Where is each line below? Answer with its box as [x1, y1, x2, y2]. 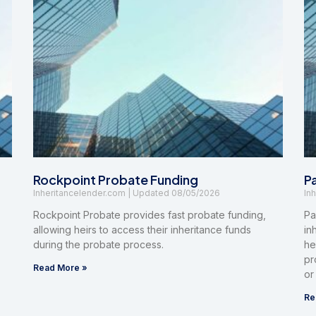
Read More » [33, 262, 88, 274]
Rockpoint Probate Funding [33, 171, 199, 188]
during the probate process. [33, 238, 164, 251]
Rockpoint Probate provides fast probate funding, [33, 209, 267, 221]
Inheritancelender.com [33, 188, 128, 199]
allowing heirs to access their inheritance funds [33, 224, 252, 236]
